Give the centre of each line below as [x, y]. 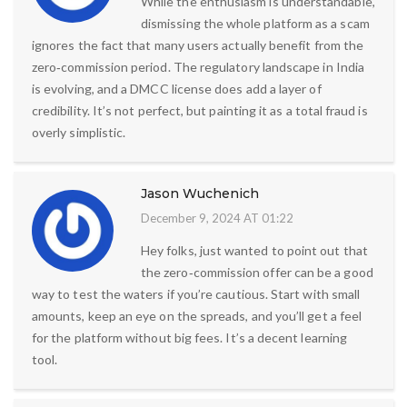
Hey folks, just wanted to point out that [254, 251]
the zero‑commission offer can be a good [257, 273]
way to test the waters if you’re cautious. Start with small [196, 294]
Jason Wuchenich [200, 194]
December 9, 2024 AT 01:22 [217, 218]
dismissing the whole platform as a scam [255, 24]
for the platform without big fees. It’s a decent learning [189, 338]
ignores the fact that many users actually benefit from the [198, 45]
